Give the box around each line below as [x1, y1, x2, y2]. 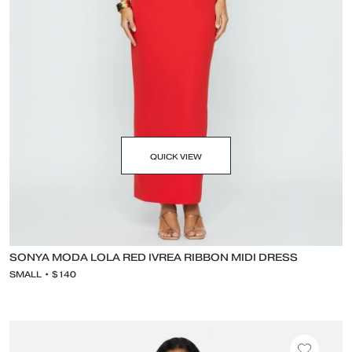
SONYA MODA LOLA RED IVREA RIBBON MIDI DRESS [9, 251, 298, 266]
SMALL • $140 [9, 269, 76, 281]
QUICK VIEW [150, 152, 202, 163]
